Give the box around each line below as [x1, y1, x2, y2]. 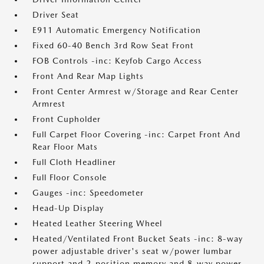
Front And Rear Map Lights [32, 71, 144, 81]
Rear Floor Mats [32, 142, 98, 151]
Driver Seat [32, 10, 79, 19]
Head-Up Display [32, 203, 104, 213]
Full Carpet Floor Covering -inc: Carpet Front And [32, 130, 240, 139]
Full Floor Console [32, 173, 107, 182]
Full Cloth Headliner [32, 157, 116, 167]
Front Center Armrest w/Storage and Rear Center [32, 87, 239, 96]
